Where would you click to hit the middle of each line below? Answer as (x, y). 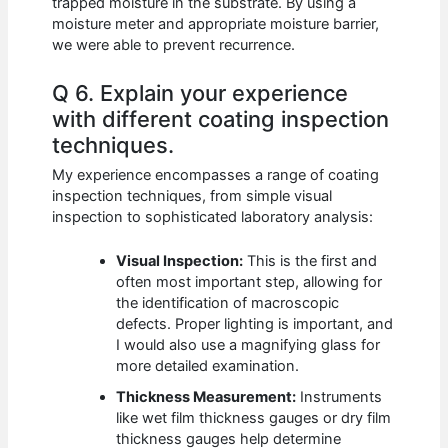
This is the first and (310, 261)
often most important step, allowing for (249, 282)
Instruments (339, 397)
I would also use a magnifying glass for (248, 345)
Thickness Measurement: (206, 397)
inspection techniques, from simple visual (192, 196)
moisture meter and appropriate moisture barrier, (216, 24)
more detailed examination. (208, 366)
